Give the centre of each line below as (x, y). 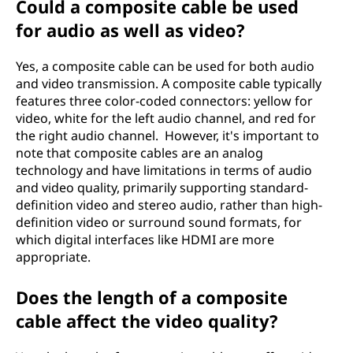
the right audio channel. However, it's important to (167, 135)
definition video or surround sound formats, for (159, 222)
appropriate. (53, 256)
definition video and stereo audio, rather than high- (169, 204)
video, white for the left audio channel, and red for (166, 118)
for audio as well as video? (130, 30)
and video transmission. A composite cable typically (169, 83)
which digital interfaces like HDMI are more (145, 239)
